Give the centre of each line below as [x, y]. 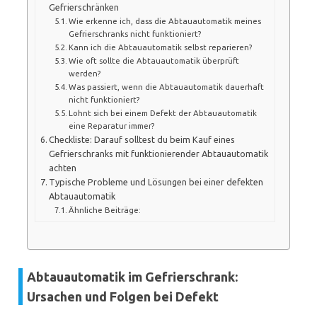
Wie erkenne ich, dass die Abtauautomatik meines [165, 21]
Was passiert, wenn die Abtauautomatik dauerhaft [166, 86]
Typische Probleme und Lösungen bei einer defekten [156, 181]
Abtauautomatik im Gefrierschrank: [132, 277]
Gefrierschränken [84, 7]
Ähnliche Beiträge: [105, 209]
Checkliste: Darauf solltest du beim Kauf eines [142, 139]
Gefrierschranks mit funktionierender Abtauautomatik [159, 153]
